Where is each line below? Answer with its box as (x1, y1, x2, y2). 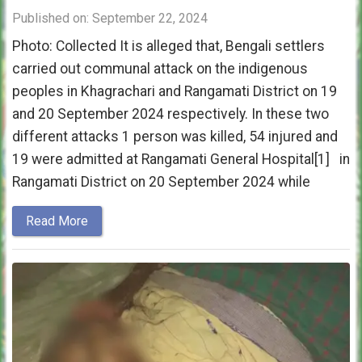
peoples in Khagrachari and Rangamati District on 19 (12, 83, 337, 100)
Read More (26, 213, 88, 229)
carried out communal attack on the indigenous (12, 61, 308, 78)
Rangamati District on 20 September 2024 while (12, 174, 310, 191)
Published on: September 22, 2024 (12, 11, 208, 27)
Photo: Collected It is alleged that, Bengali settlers (12, 38, 325, 55)
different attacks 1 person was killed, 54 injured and (12, 128, 338, 145)
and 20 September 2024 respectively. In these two (12, 106, 329, 123)
